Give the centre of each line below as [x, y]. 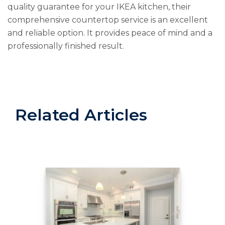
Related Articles [81, 115]
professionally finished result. [66, 46]
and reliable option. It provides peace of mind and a [110, 33]
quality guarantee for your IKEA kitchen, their [99, 7]
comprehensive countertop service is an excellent [108, 20]
